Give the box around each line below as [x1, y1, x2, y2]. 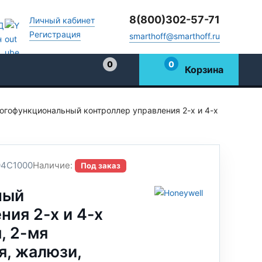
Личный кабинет [29, 15, 95, 25]
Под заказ [80, 161, 120, 170]
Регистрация [29, 29, 81, 39]
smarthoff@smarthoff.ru [129, 30, 220, 41]
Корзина [185, 63, 224, 75]
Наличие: [32, 160, 73, 171]
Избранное [101, 70, 146, 81]
